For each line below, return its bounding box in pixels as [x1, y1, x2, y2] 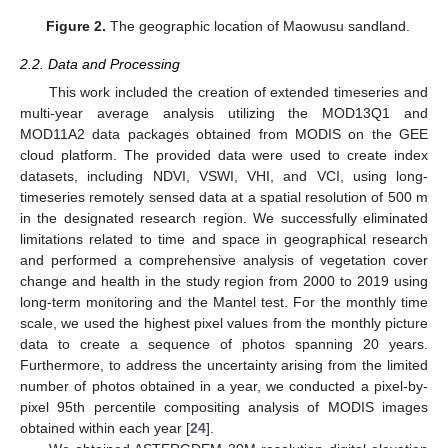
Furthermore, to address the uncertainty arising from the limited [20, 356, 428, 373]
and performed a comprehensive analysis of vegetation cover [20, 251, 428, 268]
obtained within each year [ [20, 419, 190, 436]
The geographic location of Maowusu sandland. [106, 17, 411, 34]
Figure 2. [46, 17, 107, 34]
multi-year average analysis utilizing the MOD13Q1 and [20, 104, 428, 121]
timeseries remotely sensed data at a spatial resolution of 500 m [20, 188, 428, 205]
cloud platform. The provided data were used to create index [20, 146, 428, 163]
